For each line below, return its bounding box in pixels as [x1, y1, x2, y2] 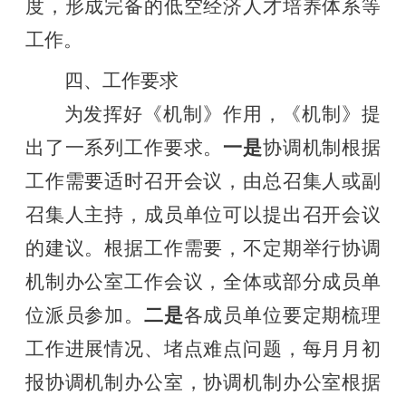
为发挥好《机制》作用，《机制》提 [63, 103, 382, 126]
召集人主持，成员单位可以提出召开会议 [24, 204, 382, 227]
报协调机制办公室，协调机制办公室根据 [24, 372, 382, 394]
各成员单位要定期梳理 [183, 304, 382, 327]
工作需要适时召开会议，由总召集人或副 [24, 170, 382, 193]
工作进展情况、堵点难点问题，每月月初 [24, 338, 382, 361]
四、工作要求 [63, 70, 179, 92]
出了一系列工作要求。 [24, 137, 224, 159]
